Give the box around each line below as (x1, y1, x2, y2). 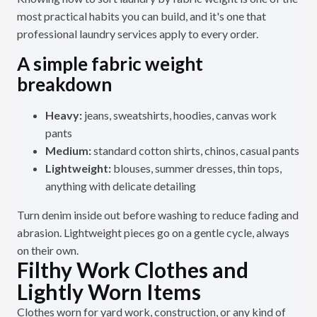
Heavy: (45, 108, 84, 122)
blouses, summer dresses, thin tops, (111, 161, 282, 175)
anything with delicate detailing (45, 179, 196, 193)
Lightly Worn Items (17, 279, 201, 305)
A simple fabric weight (17, 52, 203, 76)
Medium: (45, 144, 93, 158)
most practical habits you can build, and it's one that (17, 9, 266, 23)
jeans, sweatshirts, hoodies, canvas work (84, 108, 277, 122)
